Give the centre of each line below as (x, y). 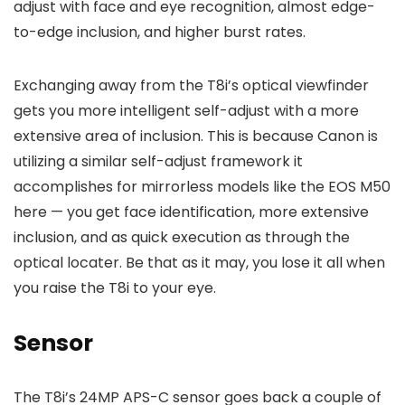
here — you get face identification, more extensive (191, 212)
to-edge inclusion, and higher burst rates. (160, 32)
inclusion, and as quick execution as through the (182, 237)
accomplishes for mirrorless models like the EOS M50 (202, 186)
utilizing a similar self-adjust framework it (158, 161)
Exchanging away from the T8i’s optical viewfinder (191, 85)
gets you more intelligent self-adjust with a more (186, 110)
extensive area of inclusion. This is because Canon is (196, 136)
